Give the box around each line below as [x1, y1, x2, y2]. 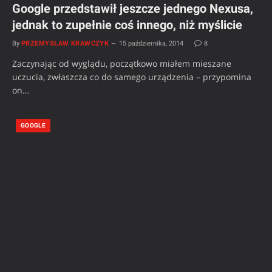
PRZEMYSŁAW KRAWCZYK [21, 39, 109, 48]
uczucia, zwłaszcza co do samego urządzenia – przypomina [12, 71, 251, 83]
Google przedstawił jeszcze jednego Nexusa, [12, 1, 253, 16]
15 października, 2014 [119, 39, 184, 48]
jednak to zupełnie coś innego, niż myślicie [12, 18, 242, 33]
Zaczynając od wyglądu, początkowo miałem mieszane [12, 58, 231, 70]
